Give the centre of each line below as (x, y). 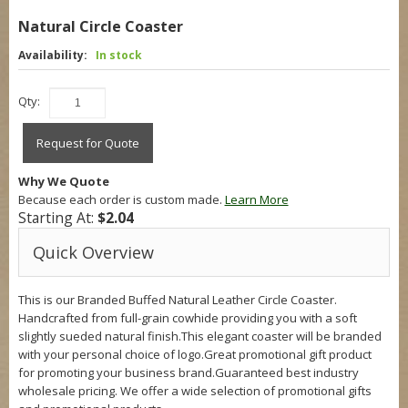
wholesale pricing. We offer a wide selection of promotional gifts (194, 391)
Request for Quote (87, 143)
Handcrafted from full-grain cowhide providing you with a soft (187, 318)
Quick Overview (93, 252)
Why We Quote (63, 181)
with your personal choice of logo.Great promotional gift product (194, 354)
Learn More (256, 199)
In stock (118, 55)
